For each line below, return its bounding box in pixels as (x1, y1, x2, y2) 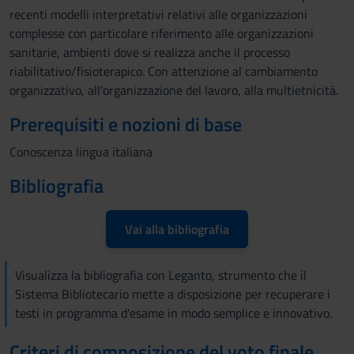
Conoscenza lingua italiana (9, 142, 153, 161)
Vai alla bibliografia (125, 220, 229, 239)
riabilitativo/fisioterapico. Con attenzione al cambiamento (9, 62, 318, 81)
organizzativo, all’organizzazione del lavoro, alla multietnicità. (9, 81, 338, 100)
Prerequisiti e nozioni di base (9, 110, 242, 138)
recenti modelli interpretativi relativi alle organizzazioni (9, 5, 307, 24)
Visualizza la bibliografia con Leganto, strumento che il (15, 265, 307, 284)
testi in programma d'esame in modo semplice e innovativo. (15, 303, 332, 322)
